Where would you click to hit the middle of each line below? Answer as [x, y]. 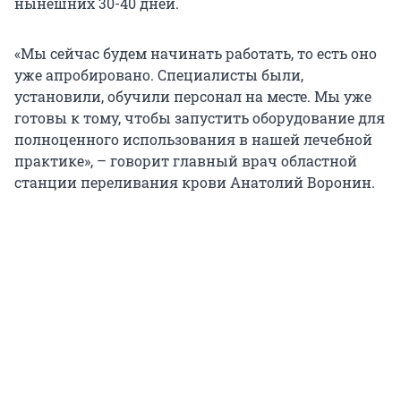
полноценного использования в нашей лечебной [193, 140]
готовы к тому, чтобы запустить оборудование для [200, 118]
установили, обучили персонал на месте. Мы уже [193, 97]
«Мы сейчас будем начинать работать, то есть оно [196, 54]
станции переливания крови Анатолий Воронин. [195, 183]
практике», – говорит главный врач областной [186, 161]
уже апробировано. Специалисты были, [159, 75]
